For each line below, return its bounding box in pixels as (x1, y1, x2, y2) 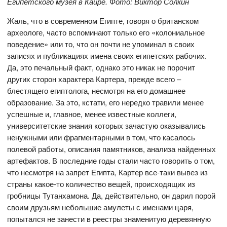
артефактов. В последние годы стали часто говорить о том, (7, 155, 215, 166)
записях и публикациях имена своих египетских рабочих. (7, 50, 207, 61)
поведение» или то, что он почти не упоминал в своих (7, 38, 195, 49)
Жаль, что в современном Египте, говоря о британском (7, 15, 199, 26)
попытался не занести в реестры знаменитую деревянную (7, 213, 211, 224)
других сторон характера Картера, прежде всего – (7, 73, 181, 84)
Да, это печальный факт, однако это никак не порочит (7, 61, 196, 72)
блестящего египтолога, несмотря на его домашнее (7, 85, 186, 96)
